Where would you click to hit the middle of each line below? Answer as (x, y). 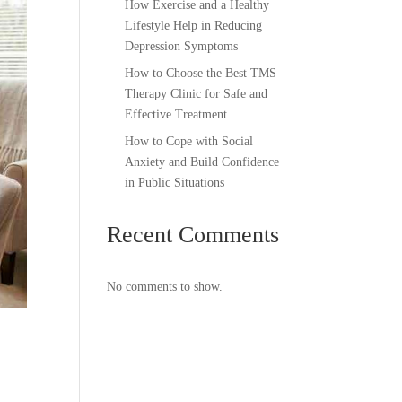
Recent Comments (193, 235)
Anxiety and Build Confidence (202, 162)
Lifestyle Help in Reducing (194, 26)
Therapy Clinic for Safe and (197, 94)
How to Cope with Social (189, 141)
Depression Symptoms (182, 46)
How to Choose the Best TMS (201, 73)
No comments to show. (165, 287)
